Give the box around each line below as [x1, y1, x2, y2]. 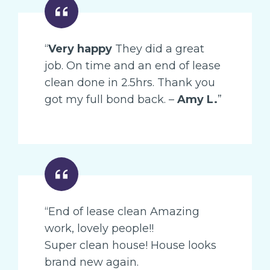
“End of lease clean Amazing [45, 204, 199, 218]
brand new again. [45, 255, 139, 269]
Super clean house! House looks [45, 238, 216, 252]
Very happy [48, 42, 112, 55]
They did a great [112, 42, 204, 55]
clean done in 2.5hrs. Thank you [45, 75, 215, 89]
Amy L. [177, 92, 218, 106]
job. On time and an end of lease [45, 58, 221, 72]
